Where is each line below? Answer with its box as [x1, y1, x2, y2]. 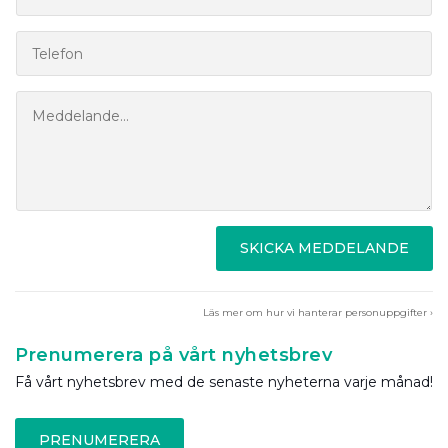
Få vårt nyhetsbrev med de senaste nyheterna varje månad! [15, 373, 433, 391]
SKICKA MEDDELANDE [240, 239, 409, 257]
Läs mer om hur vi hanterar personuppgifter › [203, 306, 433, 319]
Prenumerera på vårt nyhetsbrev [15, 344, 332, 366]
